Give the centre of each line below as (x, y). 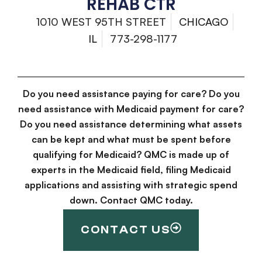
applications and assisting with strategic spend (131, 185)
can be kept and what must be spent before (131, 139)
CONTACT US (125, 230)
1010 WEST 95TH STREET (101, 22)
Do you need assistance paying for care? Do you (131, 94)
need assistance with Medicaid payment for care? (131, 109)
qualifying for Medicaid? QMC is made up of (131, 155)
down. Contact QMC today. (131, 200)
